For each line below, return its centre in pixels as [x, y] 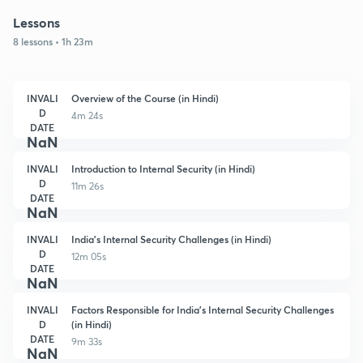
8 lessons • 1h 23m [53, 41]
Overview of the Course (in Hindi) [145, 98]
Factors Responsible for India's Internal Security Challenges [203, 309]
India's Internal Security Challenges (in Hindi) [171, 239]
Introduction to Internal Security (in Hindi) [163, 168]
